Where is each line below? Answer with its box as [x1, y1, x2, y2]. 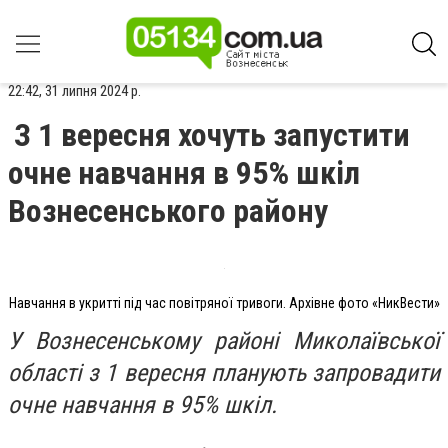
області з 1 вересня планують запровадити [8, 358, 440, 387]
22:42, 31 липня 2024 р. [8, 82, 141, 100]
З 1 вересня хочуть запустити [14, 116, 410, 154]
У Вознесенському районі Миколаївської [8, 326, 440, 355]
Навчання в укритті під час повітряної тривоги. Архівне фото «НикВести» [8, 295, 440, 311]
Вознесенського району [8, 192, 328, 230]
